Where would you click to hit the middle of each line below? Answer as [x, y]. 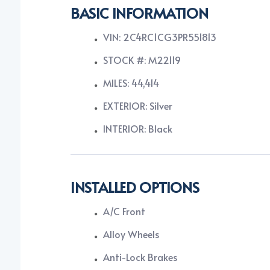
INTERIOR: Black [137, 129]
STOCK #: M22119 [142, 60]
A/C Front [124, 211]
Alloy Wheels [131, 234]
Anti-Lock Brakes [140, 257]
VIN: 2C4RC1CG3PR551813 [159, 37]
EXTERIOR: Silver [137, 106]
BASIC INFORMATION [139, 13]
